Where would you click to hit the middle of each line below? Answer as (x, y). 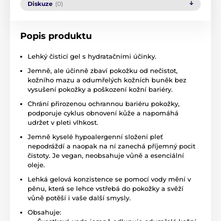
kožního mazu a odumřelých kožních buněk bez (107, 80)
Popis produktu (56, 36)
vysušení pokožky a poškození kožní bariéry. (100, 90)
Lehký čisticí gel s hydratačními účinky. (92, 56)
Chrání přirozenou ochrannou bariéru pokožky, (104, 104)
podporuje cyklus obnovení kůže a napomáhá (103, 113)
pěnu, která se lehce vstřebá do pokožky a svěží (106, 189)
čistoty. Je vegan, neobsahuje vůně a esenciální (106, 156)
